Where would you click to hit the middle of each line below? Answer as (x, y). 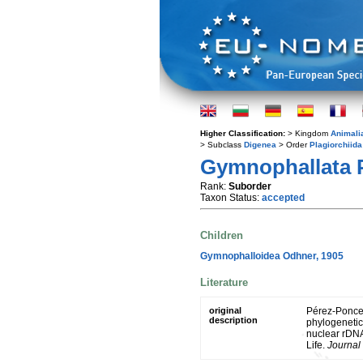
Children (222, 236)
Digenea (260, 145)
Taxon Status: (231, 198)
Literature (224, 282)
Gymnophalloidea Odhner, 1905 (272, 256)
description (233, 320)
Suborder (250, 186)
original (225, 311)
